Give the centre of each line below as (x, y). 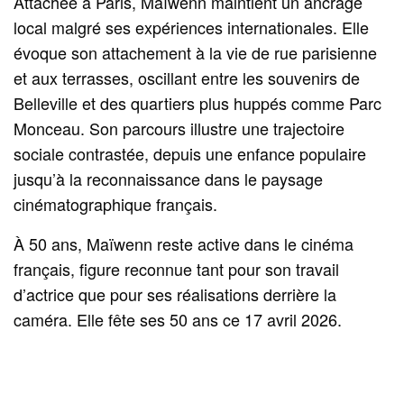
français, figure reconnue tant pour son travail (177, 268)
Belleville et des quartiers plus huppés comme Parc (198, 102)
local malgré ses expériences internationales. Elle (192, 27)
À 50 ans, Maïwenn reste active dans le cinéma (184, 243)
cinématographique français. (116, 203)
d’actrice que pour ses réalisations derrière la (175, 294)
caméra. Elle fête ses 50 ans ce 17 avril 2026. (178, 319)
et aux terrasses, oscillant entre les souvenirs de (187, 77)
